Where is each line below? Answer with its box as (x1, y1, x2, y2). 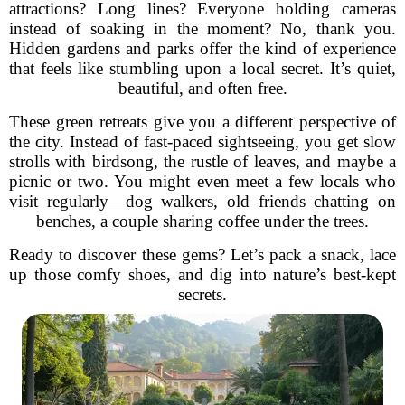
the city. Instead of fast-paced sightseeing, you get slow (9, 132, 396, 151)
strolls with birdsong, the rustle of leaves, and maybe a (9, 152, 396, 171)
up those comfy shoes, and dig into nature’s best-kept (9, 265, 396, 284)
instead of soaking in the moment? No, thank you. (9, 19, 396, 38)
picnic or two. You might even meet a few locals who (9, 172, 396, 191)
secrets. (178, 285, 227, 304)
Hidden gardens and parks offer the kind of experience (9, 39, 396, 58)
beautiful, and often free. (118, 79, 287, 98)
